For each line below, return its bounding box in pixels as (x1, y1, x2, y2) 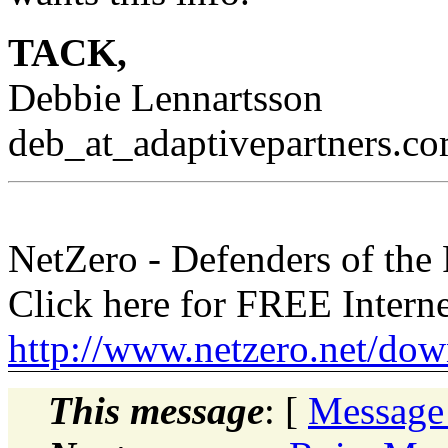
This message (48, 388, 264, 432)
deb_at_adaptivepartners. (8, 120, 402, 164)
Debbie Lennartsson (8, 75, 323, 119)
